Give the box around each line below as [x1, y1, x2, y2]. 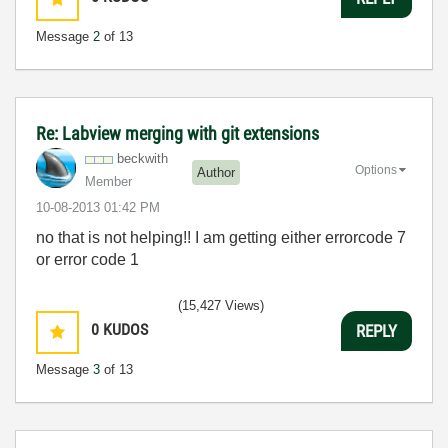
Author [197, 164, 235, 180]
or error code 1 [36, 251, 139, 268]
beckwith [117, 151, 168, 166]
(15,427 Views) [178, 298, 264, 313]
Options [355, 162, 397, 177]
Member [85, 174, 132, 189]
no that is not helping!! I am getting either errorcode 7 [36, 229, 406, 246]
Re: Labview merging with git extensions [36, 123, 319, 144]
